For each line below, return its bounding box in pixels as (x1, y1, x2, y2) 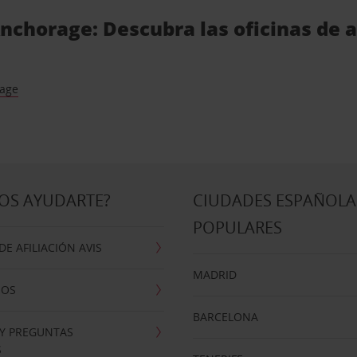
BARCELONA (193, 309, 259, 324)
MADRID (193, 267, 237, 282)
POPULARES (193, 217, 283, 238)
